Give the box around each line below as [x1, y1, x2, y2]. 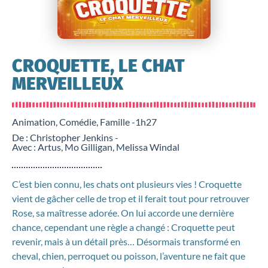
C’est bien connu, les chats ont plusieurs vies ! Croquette [12, 178, 242, 190]
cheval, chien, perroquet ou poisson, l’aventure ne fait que [12, 250, 245, 261]
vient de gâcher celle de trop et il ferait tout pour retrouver [12, 193, 249, 204]
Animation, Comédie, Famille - [12, 116, 135, 127]
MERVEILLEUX [12, 73, 123, 95]
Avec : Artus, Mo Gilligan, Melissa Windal [12, 141, 179, 153]
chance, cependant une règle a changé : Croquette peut [12, 221, 235, 233]
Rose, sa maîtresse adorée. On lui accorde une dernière [12, 207, 234, 218]
